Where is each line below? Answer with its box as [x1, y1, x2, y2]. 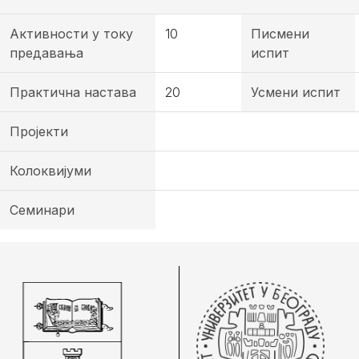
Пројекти [10, 123, 68, 139]
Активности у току [10, 26, 133, 42]
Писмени [251, 26, 309, 42]
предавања [10, 45, 83, 61]
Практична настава [10, 84, 136, 100]
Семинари [10, 202, 75, 218]
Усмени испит [251, 84, 341, 100]
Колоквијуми [10, 163, 91, 179]
